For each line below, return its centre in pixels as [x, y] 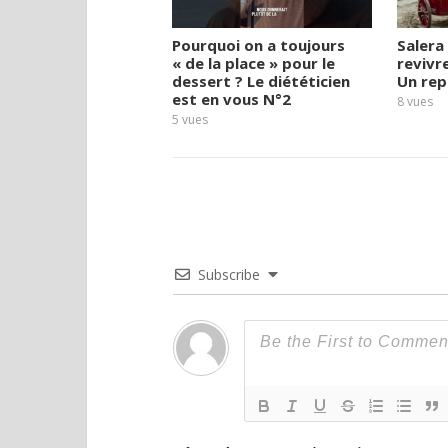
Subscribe [229, 274]
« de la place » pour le [253, 62]
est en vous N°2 [231, 98]
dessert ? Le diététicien [261, 80]
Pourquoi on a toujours [258, 44]
